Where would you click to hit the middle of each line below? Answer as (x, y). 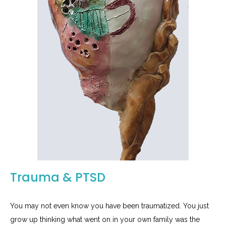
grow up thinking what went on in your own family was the (105, 220)
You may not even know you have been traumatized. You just (109, 206)
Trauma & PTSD (58, 178)
